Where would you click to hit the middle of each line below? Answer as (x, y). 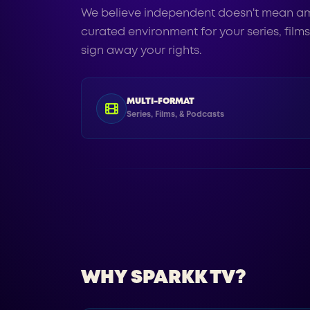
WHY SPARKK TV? (164, 278)
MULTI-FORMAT (161, 101)
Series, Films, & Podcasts (176, 115)
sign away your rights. (142, 51)
